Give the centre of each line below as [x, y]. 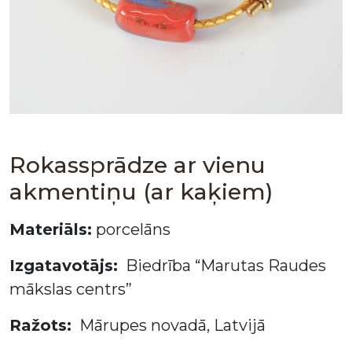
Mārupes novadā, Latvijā [169, 325]
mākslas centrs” [71, 289]
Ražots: [40, 325]
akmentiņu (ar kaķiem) [141, 191]
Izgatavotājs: [64, 266]
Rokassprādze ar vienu [137, 165]
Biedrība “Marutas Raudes [222, 266]
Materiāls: [51, 229]
